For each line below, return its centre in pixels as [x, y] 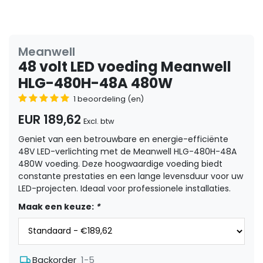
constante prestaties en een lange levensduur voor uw [131, 176]
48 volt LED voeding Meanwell [125, 66]
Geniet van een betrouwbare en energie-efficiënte [123, 139]
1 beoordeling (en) [109, 99]
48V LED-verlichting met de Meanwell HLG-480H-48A [127, 151]
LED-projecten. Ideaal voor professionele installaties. [124, 188]
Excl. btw [99, 121]
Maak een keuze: [57, 206]
